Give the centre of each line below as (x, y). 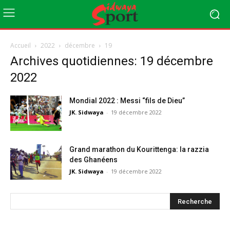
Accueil (21, 45)
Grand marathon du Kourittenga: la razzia (139, 149)
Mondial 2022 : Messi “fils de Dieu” (127, 101)
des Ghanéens (93, 160)
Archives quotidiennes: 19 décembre (112, 61)
